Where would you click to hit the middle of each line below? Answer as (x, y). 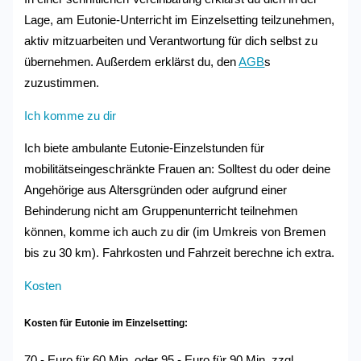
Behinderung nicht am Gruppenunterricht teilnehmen (161, 212)
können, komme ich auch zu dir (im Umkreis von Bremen (175, 232)
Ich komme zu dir (71, 116)
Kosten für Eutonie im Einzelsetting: (106, 323)
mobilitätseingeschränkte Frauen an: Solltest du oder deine (178, 170)
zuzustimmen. (62, 83)
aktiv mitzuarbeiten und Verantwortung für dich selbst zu (171, 41)
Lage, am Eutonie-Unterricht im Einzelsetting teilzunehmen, (180, 20)
